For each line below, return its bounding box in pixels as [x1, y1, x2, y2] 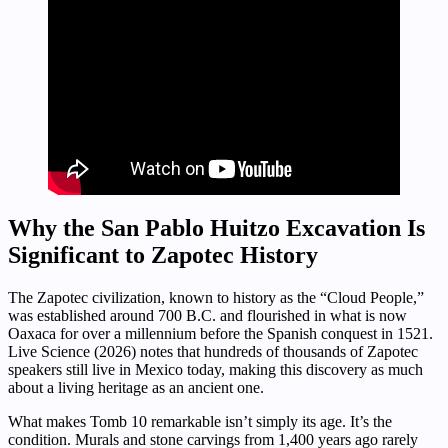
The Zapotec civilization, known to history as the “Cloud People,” [8, 288, 424, 306]
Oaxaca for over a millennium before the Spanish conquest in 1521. [8, 324, 433, 342]
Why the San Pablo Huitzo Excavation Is [8, 214, 425, 241]
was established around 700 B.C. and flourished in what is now [8, 306, 407, 324]
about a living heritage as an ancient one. [8, 378, 264, 396]
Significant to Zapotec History [8, 241, 318, 268]
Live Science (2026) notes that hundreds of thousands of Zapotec [8, 342, 418, 360]
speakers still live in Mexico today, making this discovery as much [8, 360, 423, 378]
